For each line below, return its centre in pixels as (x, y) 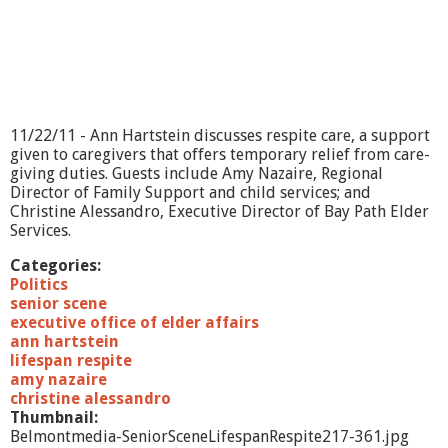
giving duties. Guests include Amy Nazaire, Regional (196, 173)
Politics (39, 284)
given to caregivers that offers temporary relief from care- (220, 154)
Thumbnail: (56, 417)
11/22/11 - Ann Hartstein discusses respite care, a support (220, 135)
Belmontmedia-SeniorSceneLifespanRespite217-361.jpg (209, 436)
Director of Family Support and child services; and (190, 192)
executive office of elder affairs (134, 322)
